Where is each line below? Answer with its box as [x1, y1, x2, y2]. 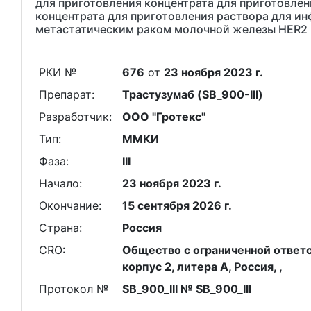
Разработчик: [38, 110, 112, 124]
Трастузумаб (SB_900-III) [121, 87, 263, 101]
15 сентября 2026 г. [121, 199, 232, 212]
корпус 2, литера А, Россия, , [121, 260, 283, 274]
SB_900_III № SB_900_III [121, 282, 251, 296]
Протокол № [38, 282, 108, 296]
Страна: [38, 221, 82, 235]
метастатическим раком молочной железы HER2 [35, 22, 308, 36]
